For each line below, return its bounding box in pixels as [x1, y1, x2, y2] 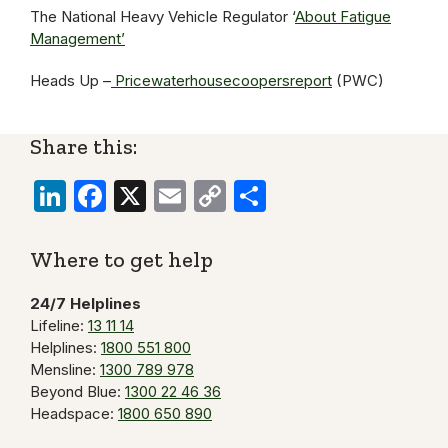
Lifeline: [30, 316, 88, 335]
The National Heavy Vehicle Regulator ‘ [30, 7, 295, 26]
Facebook [106, 176, 242, 215]
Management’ [30, 29, 125, 48]
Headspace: [30, 404, 118, 423]
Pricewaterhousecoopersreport [111, 71, 332, 90]
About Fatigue [295, 7, 391, 26]
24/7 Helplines [30, 294, 141, 313]
